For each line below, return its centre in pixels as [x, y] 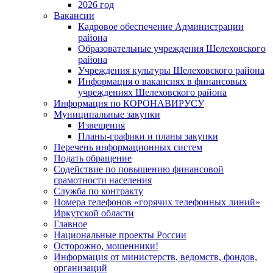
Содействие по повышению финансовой [139, 169]
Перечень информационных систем [128, 147]
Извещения [101, 125]
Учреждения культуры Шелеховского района [171, 70]
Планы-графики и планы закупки [148, 136]
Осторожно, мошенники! [106, 246]
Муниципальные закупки [107, 114]
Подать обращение [93, 158]
